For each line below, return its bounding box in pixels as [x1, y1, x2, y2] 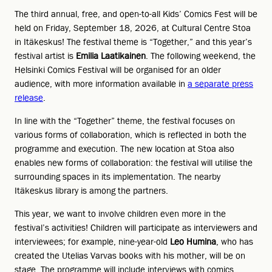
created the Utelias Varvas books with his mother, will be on [15, 249, 245, 262]
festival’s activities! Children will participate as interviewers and [15, 221, 257, 234]
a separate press [188, 77, 253, 90]
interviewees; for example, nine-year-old [15, 235, 170, 248]
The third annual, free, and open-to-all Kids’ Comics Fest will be [15, 7, 257, 20]
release [15, 91, 43, 104]
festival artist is [15, 49, 76, 62]
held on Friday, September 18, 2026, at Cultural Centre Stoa [15, 21, 251, 34]
